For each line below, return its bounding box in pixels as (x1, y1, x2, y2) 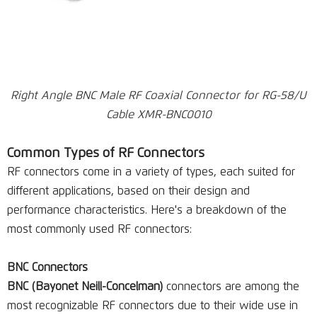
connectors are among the (163, 281, 299, 292)
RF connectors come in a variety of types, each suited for (7, 166, 295, 178)
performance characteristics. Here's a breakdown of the (7, 204, 287, 216)
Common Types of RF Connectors (7, 146, 204, 160)
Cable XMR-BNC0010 (105, 109, 212, 120)
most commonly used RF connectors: (7, 224, 192, 235)
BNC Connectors (7, 262, 88, 273)
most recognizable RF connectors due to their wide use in (7, 300, 298, 311)
